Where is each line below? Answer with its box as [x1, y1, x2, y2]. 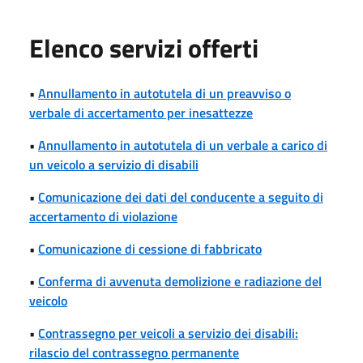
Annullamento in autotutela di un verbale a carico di [38, 135, 327, 155]
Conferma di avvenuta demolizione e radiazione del [38, 271, 322, 291]
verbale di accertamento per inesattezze [29, 102, 253, 122]
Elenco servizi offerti [29, 28, 258, 67]
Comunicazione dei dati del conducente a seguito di [38, 186, 323, 207]
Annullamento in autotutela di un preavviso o [38, 83, 291, 103]
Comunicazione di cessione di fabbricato [38, 238, 262, 258]
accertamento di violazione [29, 206, 177, 226]
